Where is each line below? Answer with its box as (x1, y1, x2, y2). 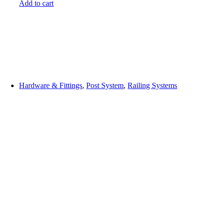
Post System (86, 81, 124, 90)
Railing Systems (127, 81, 178, 90)
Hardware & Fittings (19, 81, 83, 90)
